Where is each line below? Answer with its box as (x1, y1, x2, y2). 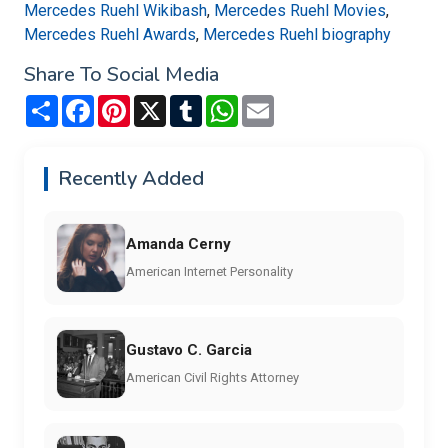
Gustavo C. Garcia (126, 340, 252, 359)
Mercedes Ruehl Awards (24, 25, 196, 45)
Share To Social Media (24, 61, 219, 89)
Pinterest (130, 93, 195, 113)
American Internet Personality (126, 263, 293, 279)
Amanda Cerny (126, 234, 231, 253)
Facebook (94, 93, 163, 113)
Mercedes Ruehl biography (203, 25, 391, 45)
